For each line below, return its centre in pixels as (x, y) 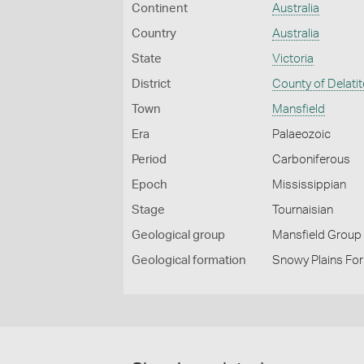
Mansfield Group (317, 235)
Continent (160, 9)
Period (149, 160)
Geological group (178, 235)
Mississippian (310, 185)
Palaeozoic (302, 134)
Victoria (293, 59)
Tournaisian (303, 210)
